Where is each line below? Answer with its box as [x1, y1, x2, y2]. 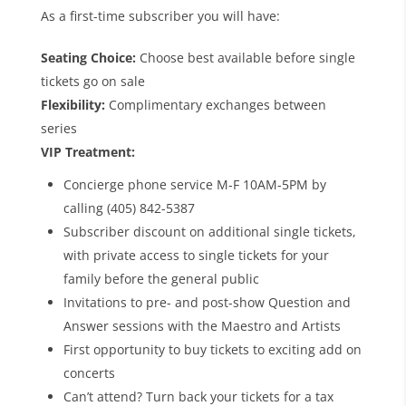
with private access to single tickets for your [63, 246, 329, 264]
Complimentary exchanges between [104, 95, 326, 113]
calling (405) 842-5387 [63, 198, 195, 217]
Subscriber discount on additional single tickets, [63, 222, 356, 240]
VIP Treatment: [40, 142, 135, 160]
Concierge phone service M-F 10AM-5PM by [63, 175, 326, 193]
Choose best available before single [135, 48, 355, 66]
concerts [63, 363, 115, 382]
